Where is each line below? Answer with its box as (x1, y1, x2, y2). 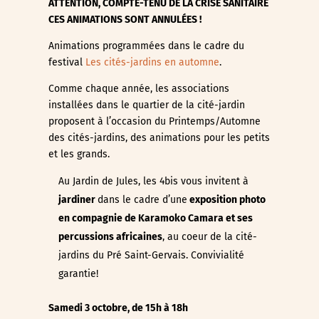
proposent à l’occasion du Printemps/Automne (48, 115, 261, 127)
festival (48, 56, 85, 68)
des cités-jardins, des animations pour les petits (48, 132, 270, 144)
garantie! (58, 268, 98, 280)
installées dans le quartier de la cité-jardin (48, 99, 245, 111)
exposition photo (187, 194, 266, 206)
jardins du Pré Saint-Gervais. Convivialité (58, 249, 244, 261)
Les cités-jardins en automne (85, 56, 219, 68)
